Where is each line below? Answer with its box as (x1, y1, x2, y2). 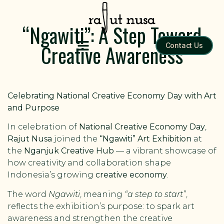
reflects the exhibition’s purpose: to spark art (7, 201, 194, 211)
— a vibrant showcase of (114, 146, 216, 156)
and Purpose (7, 103, 59, 112)
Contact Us (165, 41, 203, 49)
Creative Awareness (41, 40, 183, 70)
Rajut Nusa (7, 134, 52, 144)
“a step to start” (124, 189, 186, 199)
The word (7, 189, 48, 199)
